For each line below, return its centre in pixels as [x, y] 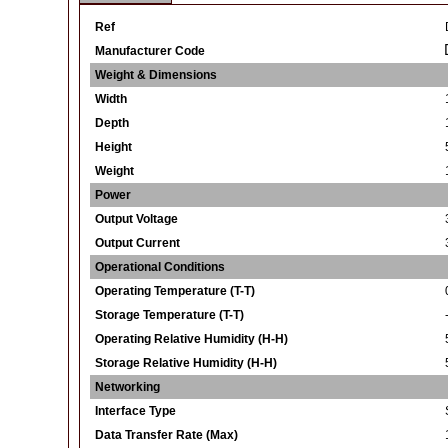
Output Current [137, 243]
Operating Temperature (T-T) [174, 291]
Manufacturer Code [149, 51]
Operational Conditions [159, 267]
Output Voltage [136, 219]
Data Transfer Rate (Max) [166, 435]
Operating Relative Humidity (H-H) [191, 339]
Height [113, 147]
